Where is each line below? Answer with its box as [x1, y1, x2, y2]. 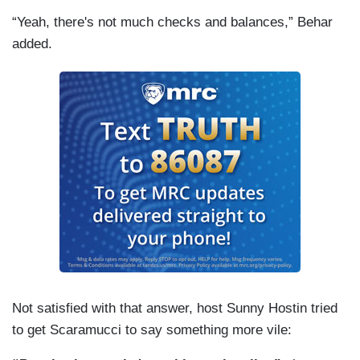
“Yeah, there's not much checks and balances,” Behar [12, 14, 333, 31]
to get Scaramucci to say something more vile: [12, 322, 292, 338]
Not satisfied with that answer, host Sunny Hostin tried [12, 301, 337, 317]
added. [12, 36, 52, 52]
